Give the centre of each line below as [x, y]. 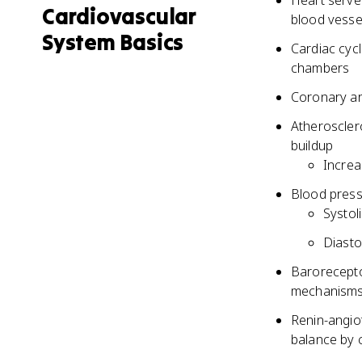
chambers [320, 68]
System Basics [113, 42]
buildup [312, 145]
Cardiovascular [119, 16]
